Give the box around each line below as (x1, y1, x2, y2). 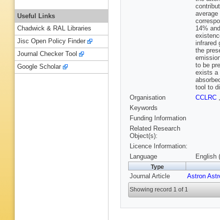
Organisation (130, 94, 165, 102)
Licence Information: (130, 142, 188, 150)
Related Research (130, 125, 180, 133)
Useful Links (17, 12, 55, 20)
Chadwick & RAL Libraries (17, 25, 91, 32)
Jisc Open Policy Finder (17, 37, 85, 45)
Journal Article (130, 172, 170, 180)
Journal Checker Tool (17, 50, 77, 58)
